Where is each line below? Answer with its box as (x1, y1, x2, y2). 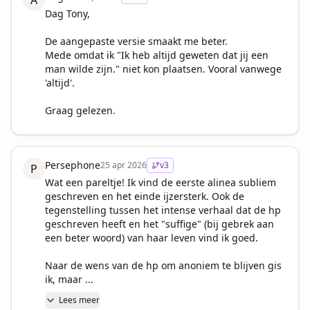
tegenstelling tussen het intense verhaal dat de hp (45, 203, 281, 217)
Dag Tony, (45, 7, 90, 20)
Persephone (45, 158, 100, 172)
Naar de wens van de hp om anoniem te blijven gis (45, 259, 282, 272)
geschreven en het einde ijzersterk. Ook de (45, 190, 244, 203)
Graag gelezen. (45, 104, 116, 117)
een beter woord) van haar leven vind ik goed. (45, 231, 258, 244)
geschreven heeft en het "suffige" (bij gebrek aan (45, 217, 274, 230)
